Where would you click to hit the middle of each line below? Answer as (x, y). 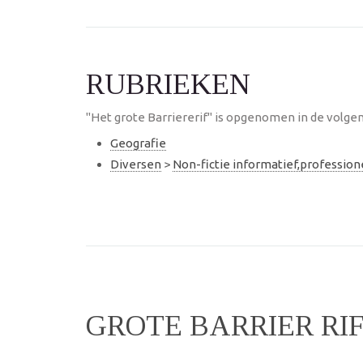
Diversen (136, 164)
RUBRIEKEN (168, 84)
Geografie (138, 143)
